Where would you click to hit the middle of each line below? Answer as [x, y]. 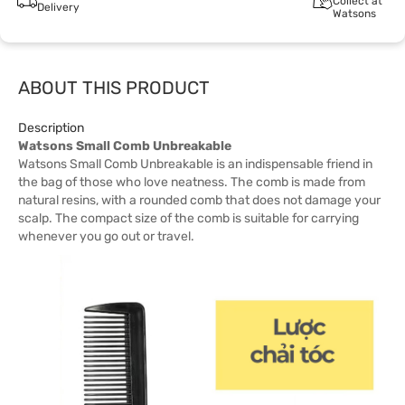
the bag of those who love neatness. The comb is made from [192, 182]
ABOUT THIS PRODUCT [114, 88]
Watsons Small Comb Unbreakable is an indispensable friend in [195, 164]
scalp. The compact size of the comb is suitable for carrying [188, 218]
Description [51, 128]
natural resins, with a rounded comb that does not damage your [199, 200]
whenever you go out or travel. [106, 236]
